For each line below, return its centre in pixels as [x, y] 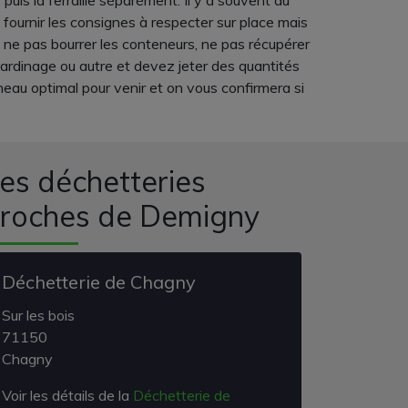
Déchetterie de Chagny [99, 282]
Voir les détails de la [67, 395]
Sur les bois [38, 315]
